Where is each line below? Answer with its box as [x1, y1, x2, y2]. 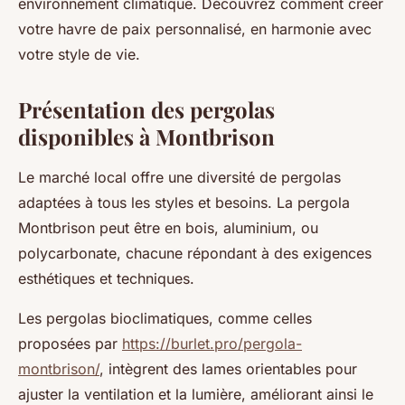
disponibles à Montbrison [18, 122, 275, 152]
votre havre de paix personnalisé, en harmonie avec [18, 20, 372, 39]
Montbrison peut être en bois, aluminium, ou [18, 219, 318, 238]
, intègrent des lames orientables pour [99, 360, 357, 379]
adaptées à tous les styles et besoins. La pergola [18, 193, 350, 212]
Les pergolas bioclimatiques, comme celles [18, 309, 312, 328]
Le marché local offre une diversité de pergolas [18, 168, 341, 187]
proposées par [18, 334, 122, 353]
